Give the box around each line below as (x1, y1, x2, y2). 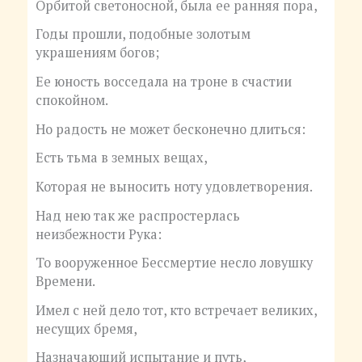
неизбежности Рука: (35, 225, 162, 243)
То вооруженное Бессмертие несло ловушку (35, 254, 313, 272)
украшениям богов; (35, 44, 159, 62)
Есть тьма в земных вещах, (35, 149, 208, 167)
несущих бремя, (35, 319, 137, 338)
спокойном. (35, 91, 108, 110)
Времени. (35, 272, 95, 291)
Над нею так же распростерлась (35, 206, 240, 225)
